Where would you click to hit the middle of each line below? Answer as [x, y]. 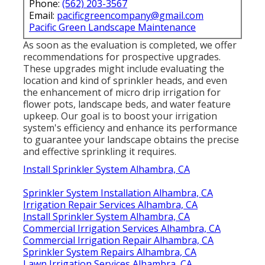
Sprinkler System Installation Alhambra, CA [118, 193]
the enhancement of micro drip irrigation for [122, 92]
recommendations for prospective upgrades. [122, 56]
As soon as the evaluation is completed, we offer [130, 45]
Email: [43, 15]
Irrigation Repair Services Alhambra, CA [110, 204]
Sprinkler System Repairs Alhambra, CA [110, 252]
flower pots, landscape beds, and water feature [127, 104]
